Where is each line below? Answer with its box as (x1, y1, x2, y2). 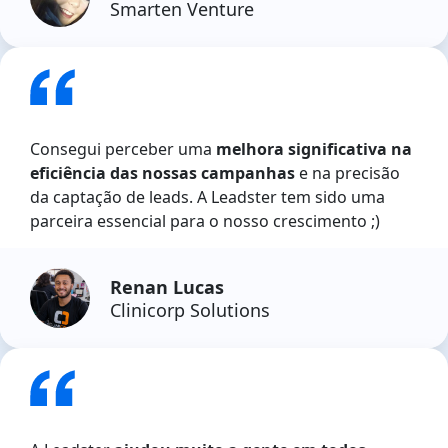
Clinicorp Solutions (110, 297, 270, 322)
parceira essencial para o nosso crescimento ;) (30, 210, 380, 233)
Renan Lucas (110, 274, 224, 299)
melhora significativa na (216, 138, 412, 161)
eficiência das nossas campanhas (30, 162, 295, 185)
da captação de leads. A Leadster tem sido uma (30, 186, 385, 209)
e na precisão (295, 162, 400, 185)
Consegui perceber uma (30, 138, 216, 161)
